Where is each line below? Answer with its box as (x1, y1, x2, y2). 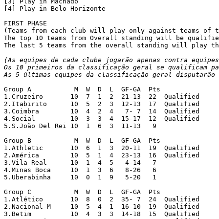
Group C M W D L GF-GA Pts (4, 188, 31, 196)
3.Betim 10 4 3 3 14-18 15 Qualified (4, 210, 31, 218)
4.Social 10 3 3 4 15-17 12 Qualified (4, 114, 35, 122)
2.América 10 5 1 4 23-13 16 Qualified (4, 151, 39, 159)
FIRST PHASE (4, 19, 47, 27)
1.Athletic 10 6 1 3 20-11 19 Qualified (4, 144, 43, 152)
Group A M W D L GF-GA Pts (4, 85, 31, 93)
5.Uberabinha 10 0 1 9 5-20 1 (4, 173, 51, 181)
